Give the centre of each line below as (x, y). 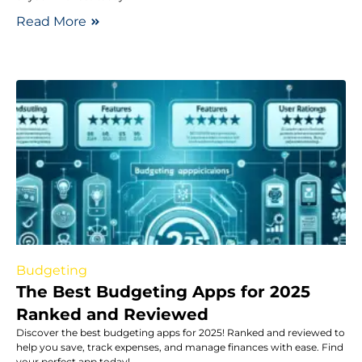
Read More (51, 21)
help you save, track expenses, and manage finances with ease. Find (180, 347)
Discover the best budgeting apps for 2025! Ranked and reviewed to (181, 332)
